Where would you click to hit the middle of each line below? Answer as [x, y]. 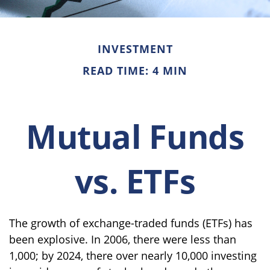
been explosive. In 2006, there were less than [123, 239]
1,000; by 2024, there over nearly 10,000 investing [133, 255]
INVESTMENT [135, 49]
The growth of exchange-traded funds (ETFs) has [131, 223]
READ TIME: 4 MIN [135, 70]
